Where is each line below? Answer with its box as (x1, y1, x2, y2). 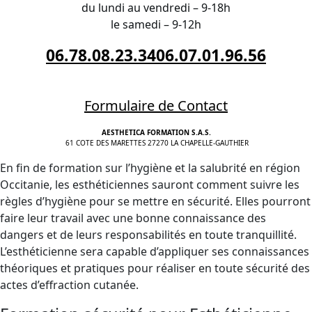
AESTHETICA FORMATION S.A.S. (101, 127, 211, 137)
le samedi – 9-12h (111, 17, 201, 32)
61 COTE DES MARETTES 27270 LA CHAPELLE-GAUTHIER (63, 138, 249, 148)
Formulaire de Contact (84, 96, 228, 115)
